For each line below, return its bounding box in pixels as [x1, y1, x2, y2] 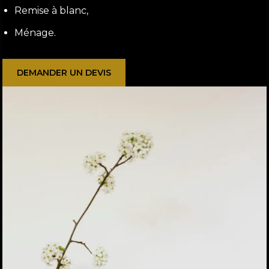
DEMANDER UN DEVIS [17, 67, 112, 78]
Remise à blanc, [14, 5, 89, 16]
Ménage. [14, 27, 56, 38]
